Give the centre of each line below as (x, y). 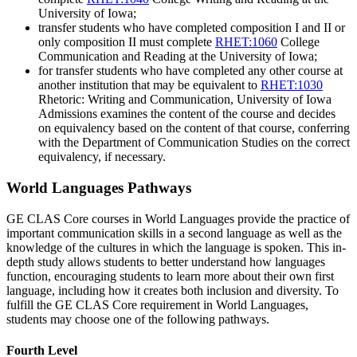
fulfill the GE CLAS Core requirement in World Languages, (157, 304)
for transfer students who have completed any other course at (190, 71)
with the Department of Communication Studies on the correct (194, 143)
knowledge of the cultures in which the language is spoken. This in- (176, 247)
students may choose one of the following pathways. (138, 319)
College (298, 42)
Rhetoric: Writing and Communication (134, 100)
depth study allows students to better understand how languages (166, 261)
